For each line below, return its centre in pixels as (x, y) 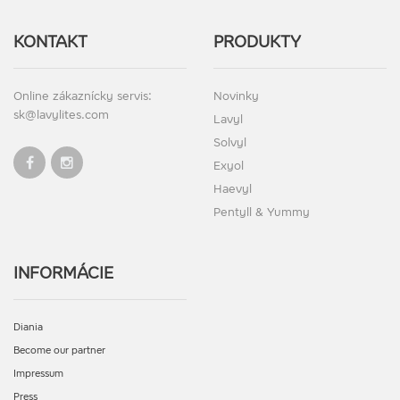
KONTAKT (50, 42)
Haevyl (233, 189)
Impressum (38, 374)
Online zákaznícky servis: (83, 96)
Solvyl (230, 143)
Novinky (236, 96)
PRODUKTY (257, 42)
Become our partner (59, 351)
